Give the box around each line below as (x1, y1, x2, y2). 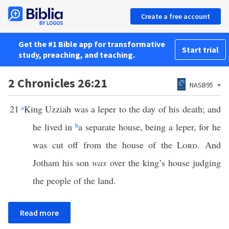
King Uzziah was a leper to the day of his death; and (24, 103, 221, 115)
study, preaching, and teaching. (18, 50, 135, 60)
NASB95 (190, 80, 213, 89)
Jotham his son (33, 156, 93, 169)
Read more (20, 208, 59, 218)
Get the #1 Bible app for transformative (18, 39, 165, 49)
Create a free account (141, 12, 210, 21)
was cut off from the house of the (33, 139, 177, 151)
